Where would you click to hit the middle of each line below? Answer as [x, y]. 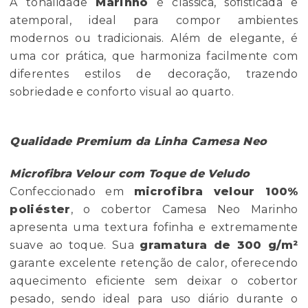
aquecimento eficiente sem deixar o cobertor [154, 281]
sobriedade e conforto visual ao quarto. [122, 92]
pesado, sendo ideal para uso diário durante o [154, 299]
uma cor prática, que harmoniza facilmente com [154, 56]
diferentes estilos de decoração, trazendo [154, 74]
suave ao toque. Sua [75, 245]
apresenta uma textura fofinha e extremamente [154, 228]
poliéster [40, 210]
